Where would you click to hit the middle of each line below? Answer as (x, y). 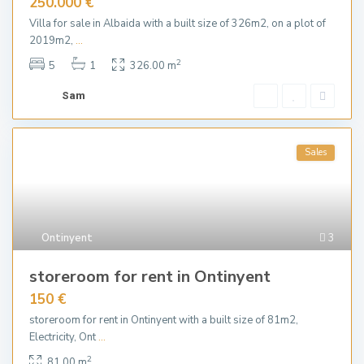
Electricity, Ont (64, 337)
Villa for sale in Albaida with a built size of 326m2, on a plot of (178, 24)
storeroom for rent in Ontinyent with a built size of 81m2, (164, 320)
